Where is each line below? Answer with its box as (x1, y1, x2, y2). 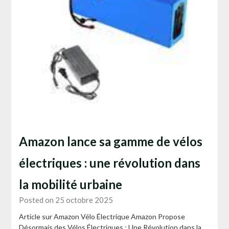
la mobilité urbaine (19, 176, 123, 192)
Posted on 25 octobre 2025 (19, 195, 113, 204)
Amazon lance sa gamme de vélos (19, 133, 203, 149)
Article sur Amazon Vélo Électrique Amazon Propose (19, 212, 186, 221)
